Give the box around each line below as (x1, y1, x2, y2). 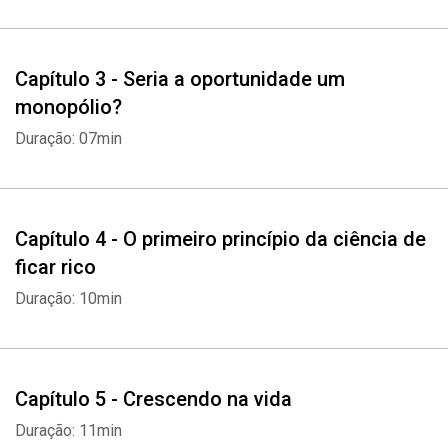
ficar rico (15, 255, 96, 279)
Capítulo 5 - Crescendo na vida (15, 387, 292, 411)
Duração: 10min (15, 289, 122, 308)
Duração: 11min (15, 421, 122, 440)
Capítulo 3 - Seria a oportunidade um (15, 67, 345, 91)
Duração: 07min (15, 129, 122, 148)
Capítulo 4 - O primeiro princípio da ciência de (15, 227, 426, 251)
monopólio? (15, 95, 122, 119)
